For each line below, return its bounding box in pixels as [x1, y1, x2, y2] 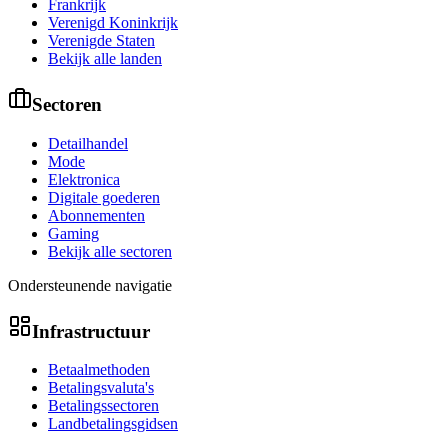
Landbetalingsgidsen [48, 415, 178, 433]
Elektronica [48, 170, 120, 188]
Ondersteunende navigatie [8, 276, 172, 294]
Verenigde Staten [48, 32, 155, 50]
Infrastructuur [32, 320, 150, 342]
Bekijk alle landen [48, 50, 162, 68]
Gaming [48, 224, 99, 242]
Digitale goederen [48, 188, 160, 206]
